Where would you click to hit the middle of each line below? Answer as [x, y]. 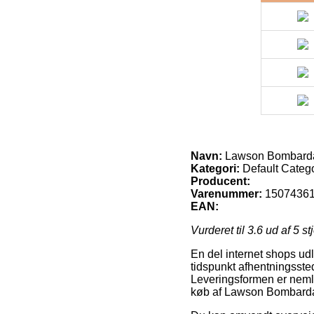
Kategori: [215, 168]
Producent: [220, 181]
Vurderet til [219, 230]
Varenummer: [226, 193]
